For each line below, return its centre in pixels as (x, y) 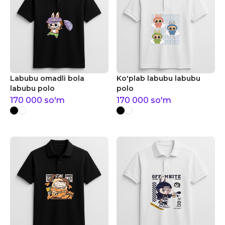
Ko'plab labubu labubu (158, 78)
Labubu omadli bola (47, 78)
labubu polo (32, 88)
